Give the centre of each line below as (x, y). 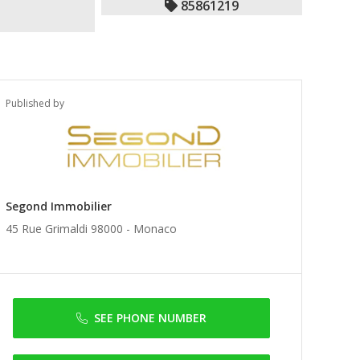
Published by (35, 103)
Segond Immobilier (59, 206)
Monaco (155, 229)
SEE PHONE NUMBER (150, 318)
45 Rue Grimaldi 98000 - (70, 229)
